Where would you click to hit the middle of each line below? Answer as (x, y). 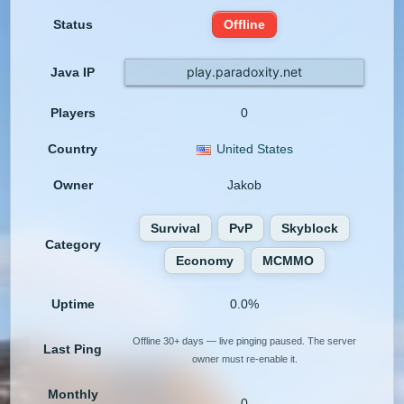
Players (73, 113)
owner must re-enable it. (244, 359)
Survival (176, 229)
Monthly (73, 395)
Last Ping (73, 349)
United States (254, 149)
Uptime (73, 304)
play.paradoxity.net (245, 72)
